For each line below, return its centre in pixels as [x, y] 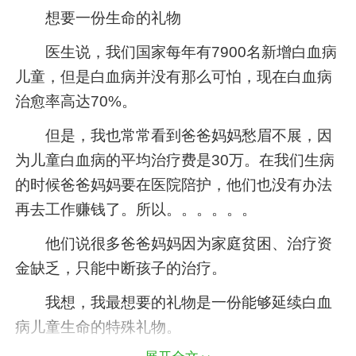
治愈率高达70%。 [76, 102]
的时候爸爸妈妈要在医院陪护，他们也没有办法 [174, 185]
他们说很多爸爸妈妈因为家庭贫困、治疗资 [174, 244]
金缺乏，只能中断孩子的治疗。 [121, 269]
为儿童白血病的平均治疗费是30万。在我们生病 [175, 161]
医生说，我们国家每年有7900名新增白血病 [176, 52]
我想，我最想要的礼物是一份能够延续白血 [174, 303]
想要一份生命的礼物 [99, 18]
